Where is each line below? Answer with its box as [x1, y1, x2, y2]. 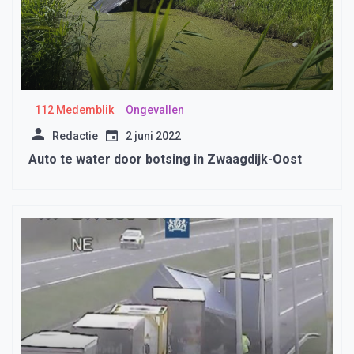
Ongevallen [125, 103, 184, 116]
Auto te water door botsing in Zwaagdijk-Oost [28, 151, 302, 167]
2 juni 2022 [126, 129, 181, 142]
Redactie [52, 129, 98, 142]
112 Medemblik [34, 103, 114, 116]
